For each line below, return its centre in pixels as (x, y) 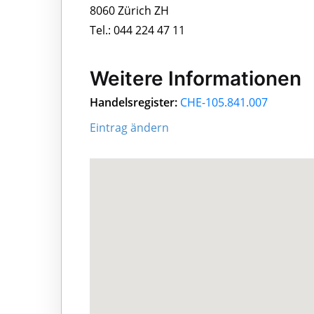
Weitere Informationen (196, 79)
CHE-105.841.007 (224, 103)
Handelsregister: (134, 103)
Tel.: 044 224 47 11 (137, 30)
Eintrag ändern (129, 128)
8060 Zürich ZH (129, 10)
